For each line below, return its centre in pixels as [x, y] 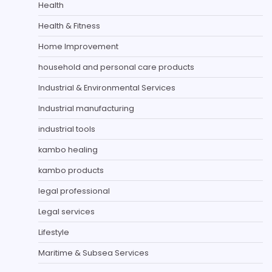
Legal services [66, 211]
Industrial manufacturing [86, 108]
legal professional [74, 191]
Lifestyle [54, 232]
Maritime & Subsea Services [93, 253]
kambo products [71, 170]
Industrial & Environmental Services [107, 87]
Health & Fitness [69, 25]
